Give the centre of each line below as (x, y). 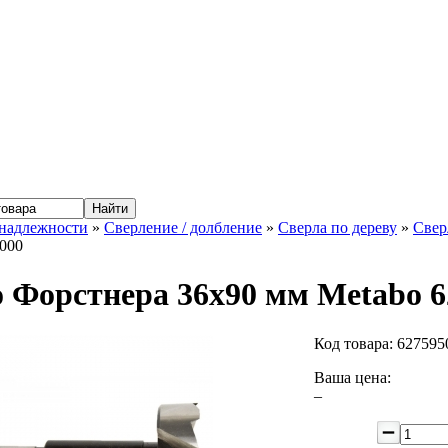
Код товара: (355, 343)
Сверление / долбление (183, 227)
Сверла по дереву (337, 227)
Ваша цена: (352, 377)
